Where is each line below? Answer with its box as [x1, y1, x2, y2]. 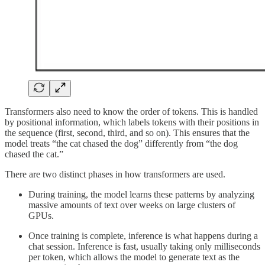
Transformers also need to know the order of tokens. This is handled [5, 106, 258, 117]
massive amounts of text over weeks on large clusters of [28, 199, 235, 210]
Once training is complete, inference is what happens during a [28, 230, 258, 241]
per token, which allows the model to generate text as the [28, 251, 240, 262]
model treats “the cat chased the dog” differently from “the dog [5, 138, 238, 148]
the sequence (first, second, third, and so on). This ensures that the [5, 127, 250, 138]
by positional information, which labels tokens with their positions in [5, 117, 259, 127]
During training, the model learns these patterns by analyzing [28, 189, 254, 199]
